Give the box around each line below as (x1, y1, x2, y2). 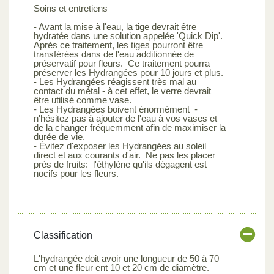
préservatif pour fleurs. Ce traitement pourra (34, 57, 210, 68)
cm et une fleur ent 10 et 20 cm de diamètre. (34, 262, 209, 273)
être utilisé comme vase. (34, 94, 131, 105)
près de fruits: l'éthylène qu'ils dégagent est (34, 158, 207, 169)
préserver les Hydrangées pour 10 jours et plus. (34, 67, 223, 78)
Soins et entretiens (34, 2, 108, 13)
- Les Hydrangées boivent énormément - (34, 103, 198, 114)
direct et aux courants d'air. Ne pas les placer (34, 149, 215, 160)
